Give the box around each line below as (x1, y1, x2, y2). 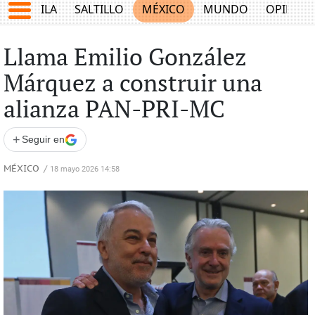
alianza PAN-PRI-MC (3, 96, 225, 124)
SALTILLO (75, 1, 124, 18)
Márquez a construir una (3, 70, 262, 98)
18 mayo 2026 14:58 (49, 165, 120, 174)
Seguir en (21, 134, 65, 145)
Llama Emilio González (3, 44, 247, 72)
